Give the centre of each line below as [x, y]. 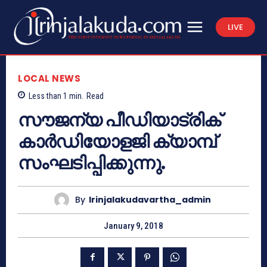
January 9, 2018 [133, 226]
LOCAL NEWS [49, 78]
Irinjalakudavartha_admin [150, 200]
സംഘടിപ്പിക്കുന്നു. [91, 163]
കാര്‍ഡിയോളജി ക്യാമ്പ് [117, 142]
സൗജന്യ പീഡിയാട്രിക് [119, 120]
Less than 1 [48, 96]
